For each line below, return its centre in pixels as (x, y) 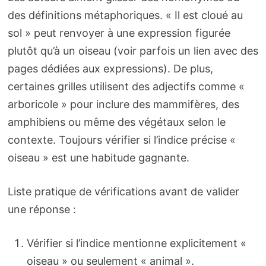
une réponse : (42, 210)
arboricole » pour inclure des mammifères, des (123, 104)
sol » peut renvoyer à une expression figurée (119, 33)
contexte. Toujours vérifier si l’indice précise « (121, 140)
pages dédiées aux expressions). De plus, (110, 69)
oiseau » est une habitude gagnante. (98, 158)
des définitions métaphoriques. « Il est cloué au (125, 15)
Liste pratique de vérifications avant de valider (123, 192)
